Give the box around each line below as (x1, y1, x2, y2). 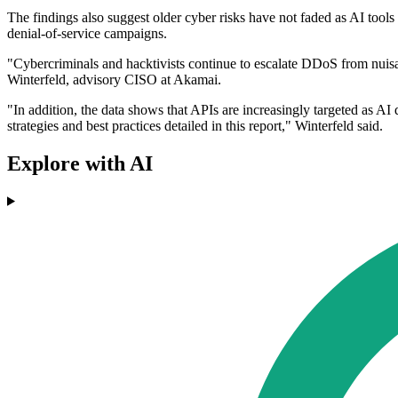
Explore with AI (7, 151, 153, 175)
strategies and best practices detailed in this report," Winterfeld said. (7, 118, 383, 134)
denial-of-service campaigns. (7, 26, 167, 42)
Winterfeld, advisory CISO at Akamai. (7, 72, 221, 88)
